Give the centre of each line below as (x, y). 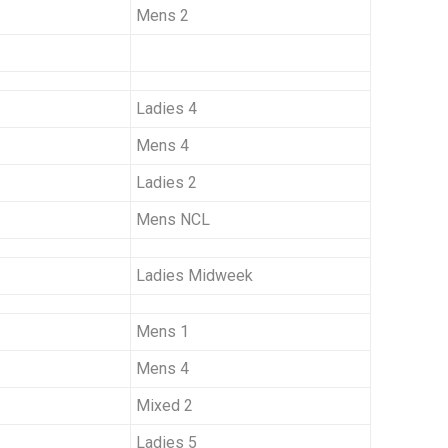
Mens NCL (173, 220)
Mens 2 (162, 16)
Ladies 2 (166, 183)
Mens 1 (162, 332)
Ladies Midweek (194, 276)
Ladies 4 (166, 109)
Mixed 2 (164, 406)
